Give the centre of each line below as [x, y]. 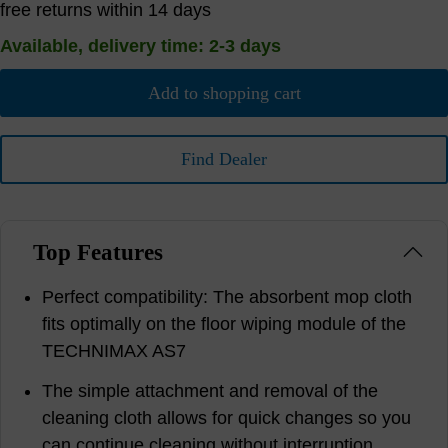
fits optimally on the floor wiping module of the [224, 323]
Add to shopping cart [224, 92]
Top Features [97, 251]
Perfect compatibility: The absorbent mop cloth [227, 296]
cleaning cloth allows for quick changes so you [227, 418]
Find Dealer [224, 159]
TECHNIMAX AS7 [114, 350]
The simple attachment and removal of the [210, 391]
